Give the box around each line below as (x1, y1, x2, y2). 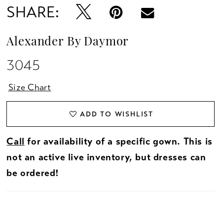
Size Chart (8, 82, 51, 93)
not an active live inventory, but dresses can (6, 151, 206, 164)
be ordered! (6, 167, 60, 180)
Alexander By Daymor (6, 37, 129, 49)
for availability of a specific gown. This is (24, 136, 213, 148)
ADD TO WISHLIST (80, 110, 154, 119)
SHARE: (6, 2, 60, 22)
